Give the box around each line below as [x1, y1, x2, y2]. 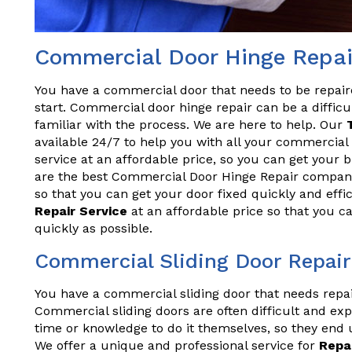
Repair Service [35, 203, 127, 218]
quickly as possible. [35, 221, 152, 236]
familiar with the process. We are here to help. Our [35, 117, 346, 132]
